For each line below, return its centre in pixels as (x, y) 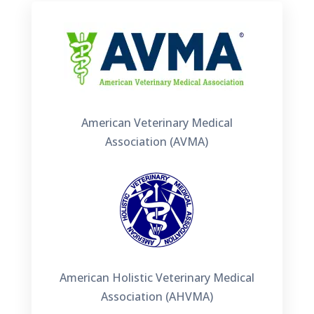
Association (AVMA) (157, 141)
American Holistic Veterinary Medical (157, 277)
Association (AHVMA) (157, 296)
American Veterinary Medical (157, 122)
